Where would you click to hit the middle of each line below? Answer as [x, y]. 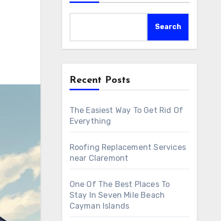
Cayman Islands [99, 206]
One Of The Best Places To [120, 184]
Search [168, 27]
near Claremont [99, 158]
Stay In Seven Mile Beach [117, 195]
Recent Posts [100, 80]
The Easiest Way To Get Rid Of [126, 110]
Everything [90, 121]
